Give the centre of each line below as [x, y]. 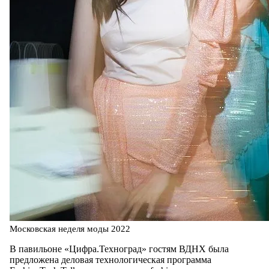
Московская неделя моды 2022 [70, 228]
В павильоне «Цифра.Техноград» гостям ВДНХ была [119, 249]
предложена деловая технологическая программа [110, 259]
